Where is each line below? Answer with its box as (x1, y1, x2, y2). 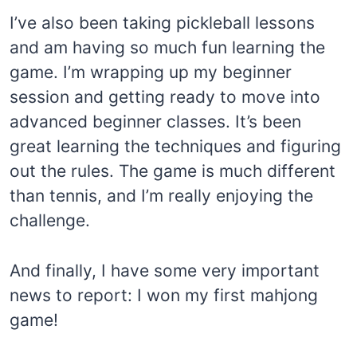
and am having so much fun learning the (10, 37, 325, 58)
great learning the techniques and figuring (10, 136, 341, 157)
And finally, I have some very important (10, 261, 320, 281)
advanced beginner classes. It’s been (10, 112, 301, 132)
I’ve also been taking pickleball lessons (10, 13, 315, 33)
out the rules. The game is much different (10, 161, 335, 182)
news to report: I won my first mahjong (10, 285, 318, 306)
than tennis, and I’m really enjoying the (10, 186, 313, 206)
